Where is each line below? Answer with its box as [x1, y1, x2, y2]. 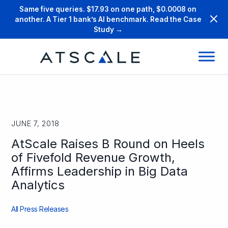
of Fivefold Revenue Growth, [11, 150, 176, 165]
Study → [93, 25, 123, 34]
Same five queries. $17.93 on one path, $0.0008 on [19, 5, 196, 13]
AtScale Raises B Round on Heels [11, 136, 205, 151]
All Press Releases [11, 205, 69, 213]
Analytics [11, 178, 65, 192]
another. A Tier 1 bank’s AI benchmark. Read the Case [14, 15, 202, 23]
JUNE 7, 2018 [11, 119, 60, 128]
